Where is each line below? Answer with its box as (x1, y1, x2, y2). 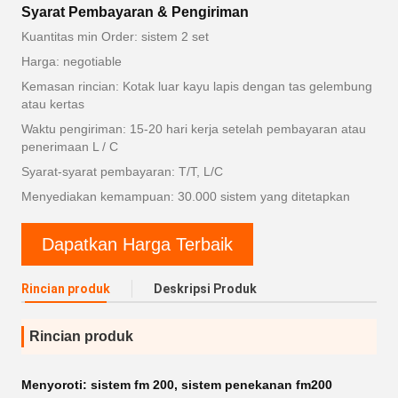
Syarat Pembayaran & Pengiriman (21, 4, 249, 20)
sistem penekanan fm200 (181, 378, 332, 392)
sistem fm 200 (91, 378, 174, 392)
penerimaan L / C (21, 139, 118, 154)
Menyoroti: (21, 378, 91, 392)
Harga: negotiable (21, 54, 122, 68)
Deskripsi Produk (154, 282, 257, 296)
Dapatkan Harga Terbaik (42, 234, 233, 254)
